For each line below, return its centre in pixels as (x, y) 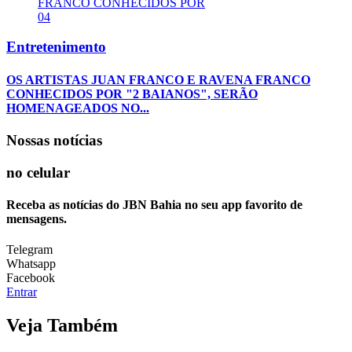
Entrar (22, 292)
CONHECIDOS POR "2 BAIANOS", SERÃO (132, 93)
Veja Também (62, 325)
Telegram (29, 250)
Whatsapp (31, 264)
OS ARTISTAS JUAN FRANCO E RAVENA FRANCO (158, 79)
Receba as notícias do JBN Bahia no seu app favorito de (154, 204)
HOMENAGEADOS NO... (78, 108)
